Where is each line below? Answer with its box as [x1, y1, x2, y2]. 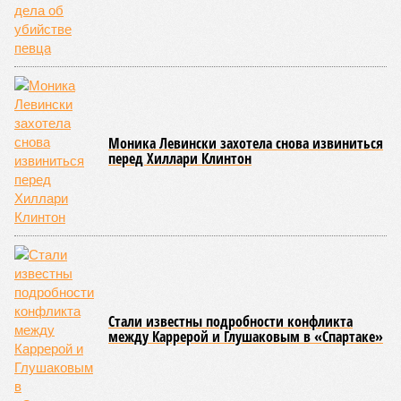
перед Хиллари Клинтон [108, 149, 252, 168]
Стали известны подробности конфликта [108, 311, 353, 331]
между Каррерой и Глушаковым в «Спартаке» [108, 327, 383, 346]
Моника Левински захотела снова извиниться [108, 133, 383, 153]
